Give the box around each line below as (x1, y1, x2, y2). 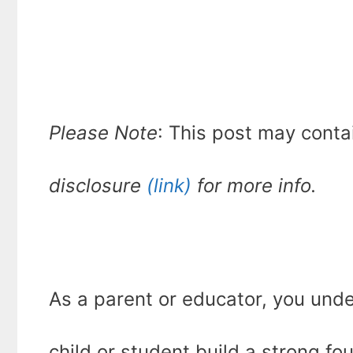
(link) (147, 174, 191, 198)
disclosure (49, 174, 147, 198)
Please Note (49, 121, 158, 145)
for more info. (191, 174, 317, 198)
